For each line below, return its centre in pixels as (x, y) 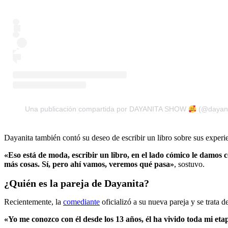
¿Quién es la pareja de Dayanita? (77, 183)
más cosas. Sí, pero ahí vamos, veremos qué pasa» (89, 164)
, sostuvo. (189, 164)
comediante (81, 202)
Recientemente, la (34, 202)
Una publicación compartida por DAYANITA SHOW (107, 109)
